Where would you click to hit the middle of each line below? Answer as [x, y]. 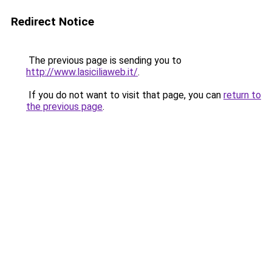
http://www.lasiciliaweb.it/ [82, 72]
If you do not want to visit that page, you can [125, 95]
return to [242, 95]
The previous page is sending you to [104, 60]
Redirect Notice [53, 22]
